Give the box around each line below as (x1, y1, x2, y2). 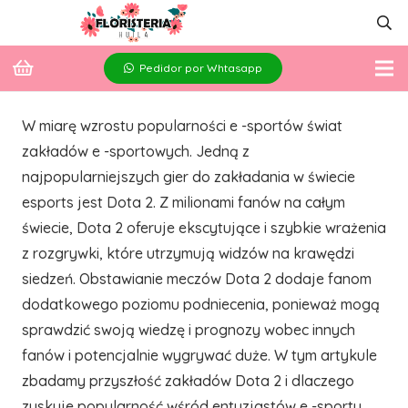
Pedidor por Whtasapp (139, 61, 262, 75)
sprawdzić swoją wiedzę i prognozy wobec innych (22, 321, 355, 339)
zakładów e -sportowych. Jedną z (22, 142, 250, 160)
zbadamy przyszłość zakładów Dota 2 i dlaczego (22, 372, 354, 390)
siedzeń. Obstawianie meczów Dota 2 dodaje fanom (22, 270, 372, 288)
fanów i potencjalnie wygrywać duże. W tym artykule (22, 346, 377, 364)
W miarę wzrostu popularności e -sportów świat (22, 117, 342, 135)
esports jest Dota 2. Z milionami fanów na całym (22, 193, 345, 211)
